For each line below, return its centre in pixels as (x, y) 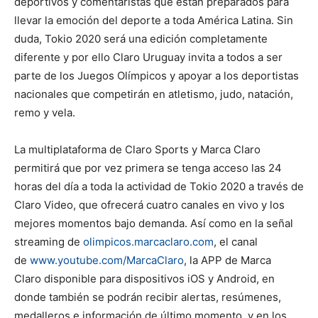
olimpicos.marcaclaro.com (148, 242)
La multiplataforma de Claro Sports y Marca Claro (137, 149)
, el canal (236, 242)
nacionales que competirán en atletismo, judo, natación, (154, 94)
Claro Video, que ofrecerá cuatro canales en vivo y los (149, 205)
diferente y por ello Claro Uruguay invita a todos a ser (148, 57)
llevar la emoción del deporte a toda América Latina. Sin (154, 20)
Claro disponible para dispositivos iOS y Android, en (144, 279)
